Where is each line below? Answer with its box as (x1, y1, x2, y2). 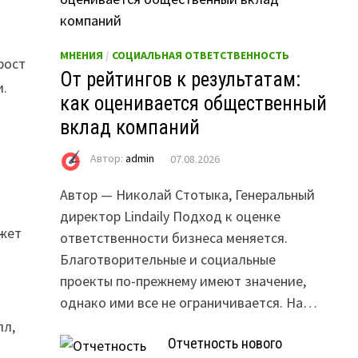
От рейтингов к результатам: (59, 68, 300, 92)
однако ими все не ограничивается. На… (59, 293, 317, 312)
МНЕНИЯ (59, 48, 103, 63)
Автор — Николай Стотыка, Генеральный (59, 185, 315, 205)
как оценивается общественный (59, 92, 327, 116)
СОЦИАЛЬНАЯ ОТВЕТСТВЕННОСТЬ (111, 48, 289, 63)
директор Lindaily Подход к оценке (59, 207, 280, 226)
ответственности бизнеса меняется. (59, 229, 288, 248)
